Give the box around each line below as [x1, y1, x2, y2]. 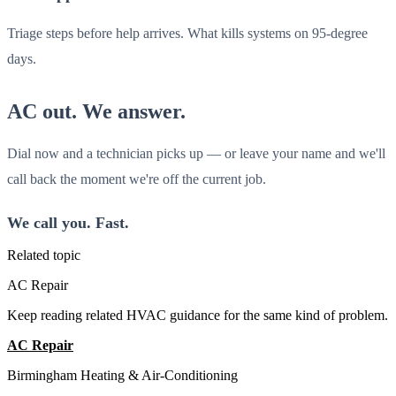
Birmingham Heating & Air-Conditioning [7, 367, 238, 383]
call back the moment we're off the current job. [7, 170, 266, 187]
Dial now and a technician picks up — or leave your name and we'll [7, 144, 385, 162]
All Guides [73, 337, 136, 353]
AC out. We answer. [7, 100, 186, 124]
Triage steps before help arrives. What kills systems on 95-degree [7, 25, 368, 42]
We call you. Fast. [7, 213, 129, 232]
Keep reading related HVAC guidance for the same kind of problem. [7, 307, 388, 323]
